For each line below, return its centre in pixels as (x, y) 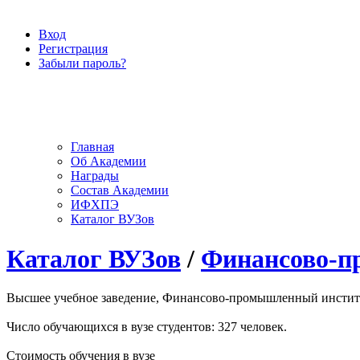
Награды (95, 176)
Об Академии (108, 162)
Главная (92, 147)
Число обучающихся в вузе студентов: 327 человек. (147, 327)
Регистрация (73, 49)
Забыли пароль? (82, 63)
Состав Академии (120, 190)
